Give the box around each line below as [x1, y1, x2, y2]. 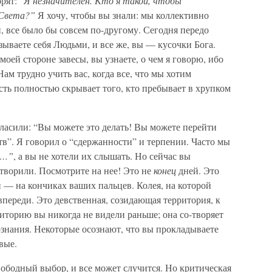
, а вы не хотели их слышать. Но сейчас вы [13, 149, 191, 162]
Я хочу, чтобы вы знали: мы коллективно [38, 8, 209, 21]
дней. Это [178, 164, 219, 177]
